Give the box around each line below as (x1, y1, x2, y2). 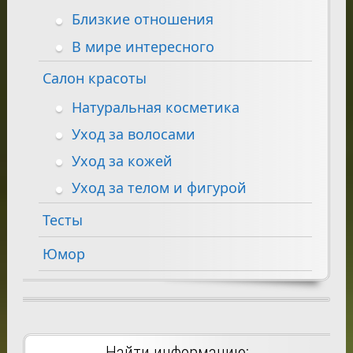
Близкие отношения (71, 9, 214, 29)
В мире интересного (71, 36, 214, 56)
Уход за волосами (71, 124, 195, 143)
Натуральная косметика (71, 97, 240, 117)
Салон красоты (42, 68, 147, 87)
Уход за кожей (71, 151, 173, 171)
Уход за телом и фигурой (71, 178, 247, 198)
